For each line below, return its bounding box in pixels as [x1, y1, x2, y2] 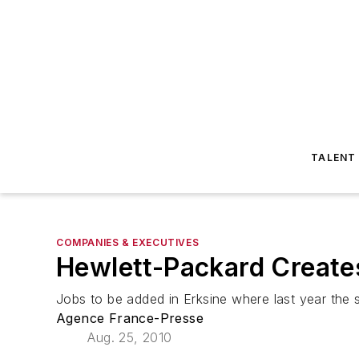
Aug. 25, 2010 [87, 329, 172, 345]
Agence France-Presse [56, 310, 204, 326]
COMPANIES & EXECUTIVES [56, 236, 200, 248]
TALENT [311, 151, 357, 163]
